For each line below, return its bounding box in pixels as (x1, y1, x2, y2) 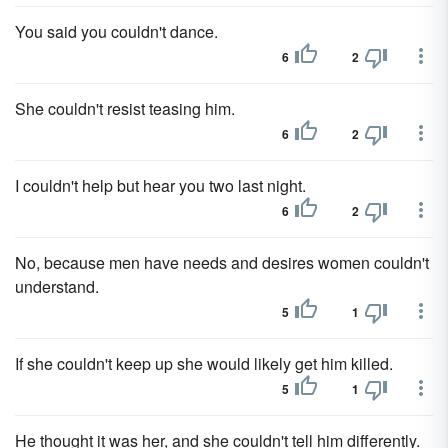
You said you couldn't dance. (15, 20, 218, 43)
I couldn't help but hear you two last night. (15, 174, 306, 197)
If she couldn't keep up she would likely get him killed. (15, 352, 393, 375)
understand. (15, 275, 99, 298)
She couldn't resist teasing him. (15, 97, 235, 120)
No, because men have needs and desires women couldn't (15, 251, 429, 274)
